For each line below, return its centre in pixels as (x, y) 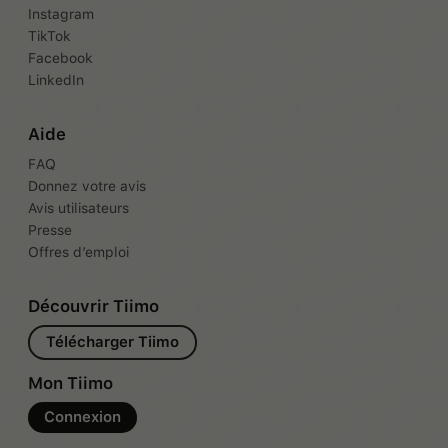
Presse (50, 230)
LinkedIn (56, 80)
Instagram (61, 14)
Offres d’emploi (78, 252)
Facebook (60, 58)
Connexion (82, 417)
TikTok (49, 36)
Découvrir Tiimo (93, 306)
